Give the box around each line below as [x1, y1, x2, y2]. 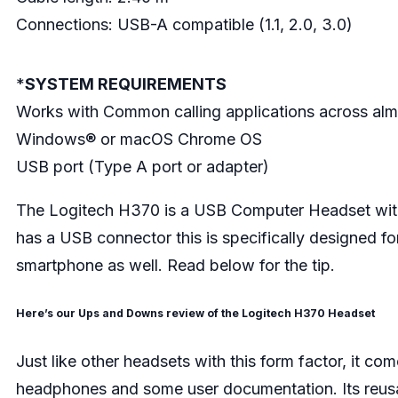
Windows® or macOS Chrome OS [15, 129, 262, 148]
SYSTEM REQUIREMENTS [24, 74, 227, 93]
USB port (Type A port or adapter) [15, 156, 269, 176]
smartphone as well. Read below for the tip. [15, 255, 335, 275]
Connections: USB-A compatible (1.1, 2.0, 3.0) [15, 14, 353, 34]
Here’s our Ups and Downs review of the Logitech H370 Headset [15, 306, 375, 320]
